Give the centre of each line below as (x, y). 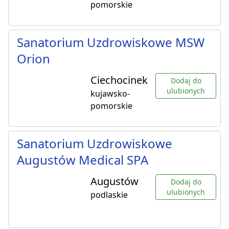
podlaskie (109, 195)
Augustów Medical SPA (83, 160)
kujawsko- (110, 94)
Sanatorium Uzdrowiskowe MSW (111, 42)
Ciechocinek (119, 80)
